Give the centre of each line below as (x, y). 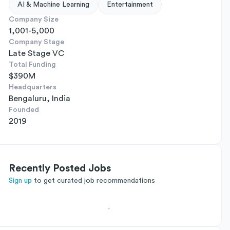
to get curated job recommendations (94, 181)
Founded (24, 110)
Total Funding (32, 65)
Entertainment (130, 5)
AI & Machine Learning (53, 5)
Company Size (34, 20)
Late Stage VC (36, 53)
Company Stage (36, 42)
